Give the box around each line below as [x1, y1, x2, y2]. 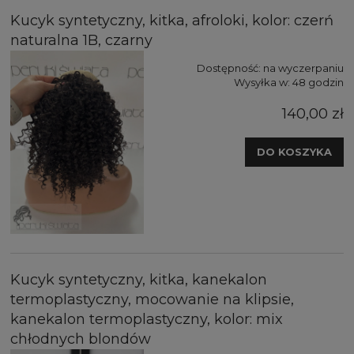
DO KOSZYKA [257, 145, 332, 158]
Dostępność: [197, 62, 261, 74]
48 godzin [292, 76, 344, 88]
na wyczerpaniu [263, 62, 344, 74]
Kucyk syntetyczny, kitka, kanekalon [10, 270, 267, 288]
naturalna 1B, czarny [10, 32, 153, 49]
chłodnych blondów [10, 330, 151, 348]
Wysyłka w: [234, 76, 290, 88]
